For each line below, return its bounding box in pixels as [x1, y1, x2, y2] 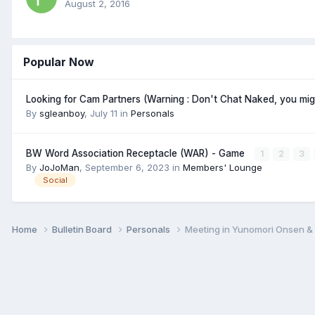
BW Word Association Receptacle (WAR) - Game [26, 147, 247, 159]
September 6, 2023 [85, 161, 169, 173]
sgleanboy [39, 107, 84, 119]
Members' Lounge [183, 161, 262, 173]
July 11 [90, 107, 117, 119]
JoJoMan [39, 161, 79, 173]
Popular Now [23, 54, 94, 69]
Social [43, 175, 67, 186]
